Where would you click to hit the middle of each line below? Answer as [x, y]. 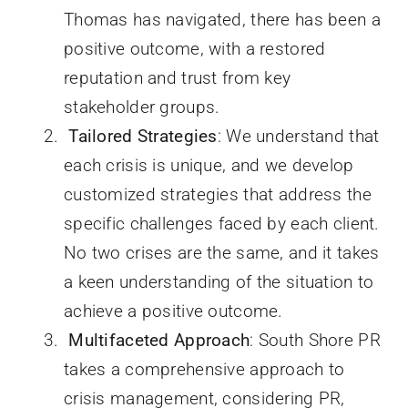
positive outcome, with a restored [194, 48]
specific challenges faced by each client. [221, 223]
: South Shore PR [315, 340]
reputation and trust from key [177, 77]
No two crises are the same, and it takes [221, 252]
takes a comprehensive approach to [204, 369]
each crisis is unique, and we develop [209, 165]
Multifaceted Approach [159, 340]
